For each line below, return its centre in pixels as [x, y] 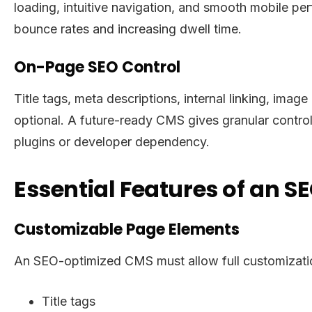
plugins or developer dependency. [112, 141]
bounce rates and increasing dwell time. [128, 29]
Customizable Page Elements [127, 229]
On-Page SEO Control [97, 67]
